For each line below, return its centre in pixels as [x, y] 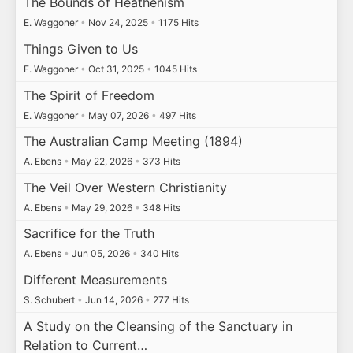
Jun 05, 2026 [100, 254]
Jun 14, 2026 [113, 299]
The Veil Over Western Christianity [125, 187]
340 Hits [158, 254]
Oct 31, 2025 [116, 69]
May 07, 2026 [118, 115]
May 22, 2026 [102, 162]
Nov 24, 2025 [118, 23]
